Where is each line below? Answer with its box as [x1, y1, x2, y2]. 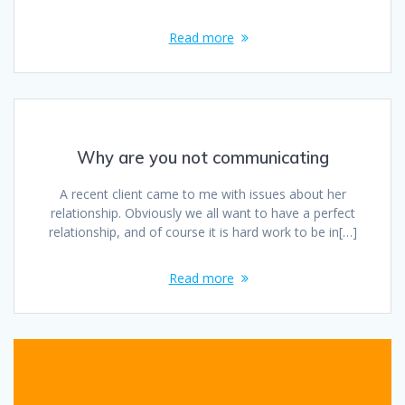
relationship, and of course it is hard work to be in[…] [48, 223, 357, 241]
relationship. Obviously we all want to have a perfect [50, 204, 355, 222]
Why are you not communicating [76, 147, 329, 169]
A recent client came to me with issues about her [59, 185, 346, 203]
